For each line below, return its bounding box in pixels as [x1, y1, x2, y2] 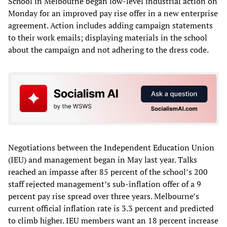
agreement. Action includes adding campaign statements [8, 19, 213, 31]
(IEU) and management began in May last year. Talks [8, 154, 197, 166]
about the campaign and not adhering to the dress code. [8, 44, 209, 55]
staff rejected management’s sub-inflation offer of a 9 [8, 178, 201, 190]
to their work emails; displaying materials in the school [8, 31, 207, 43]
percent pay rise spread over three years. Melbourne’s [8, 191, 199, 202]
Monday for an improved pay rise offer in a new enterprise [8, 7, 218, 19]
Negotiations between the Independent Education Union [8, 142, 214, 154]
